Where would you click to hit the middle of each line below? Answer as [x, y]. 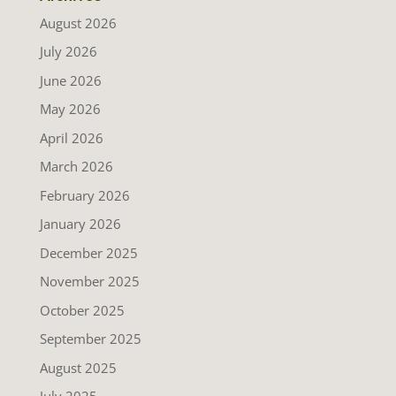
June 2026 [70, 80]
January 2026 [80, 224]
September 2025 [90, 339]
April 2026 [71, 137]
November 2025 [89, 282]
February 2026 [84, 195]
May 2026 [70, 109]
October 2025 [82, 310]
